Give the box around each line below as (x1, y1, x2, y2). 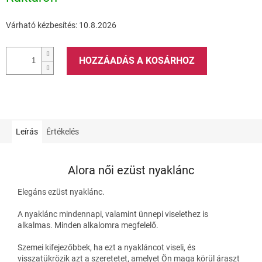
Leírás (16, 126, 38, 136)
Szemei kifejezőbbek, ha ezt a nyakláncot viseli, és (18, 242, 195, 252)
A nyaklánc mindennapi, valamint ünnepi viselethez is (18, 209, 208, 219)
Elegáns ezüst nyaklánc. (18, 187, 105, 196)
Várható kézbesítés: (6, 20, 77, 30)
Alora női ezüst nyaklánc (68, 163, 194, 178)
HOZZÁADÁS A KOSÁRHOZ (79, 54, 195, 66)
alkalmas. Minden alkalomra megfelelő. (18, 220, 158, 230)
